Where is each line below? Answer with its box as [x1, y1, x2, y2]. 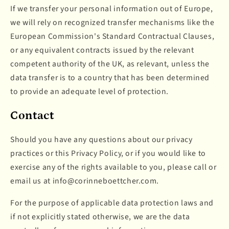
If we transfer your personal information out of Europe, [10, 3, 213, 14]
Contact [10, 109, 54, 123]
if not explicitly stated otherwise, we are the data [10, 211, 190, 222]
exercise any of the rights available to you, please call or [10, 162, 217, 173]
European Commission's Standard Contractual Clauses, [10, 30, 215, 42]
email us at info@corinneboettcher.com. [10, 175, 159, 187]
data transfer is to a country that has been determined [10, 72, 210, 83]
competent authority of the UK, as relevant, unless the [10, 58, 210, 70]
